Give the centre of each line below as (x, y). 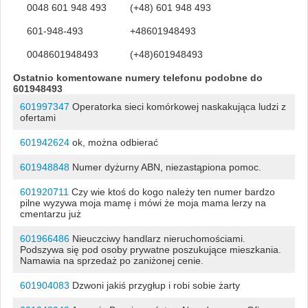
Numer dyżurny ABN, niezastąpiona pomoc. (165, 167)
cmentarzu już (50, 213)
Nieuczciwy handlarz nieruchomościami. (157, 238)
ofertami (37, 117)
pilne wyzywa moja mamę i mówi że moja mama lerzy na (143, 202)
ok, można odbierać (113, 142)
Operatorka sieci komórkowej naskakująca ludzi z (177, 106)
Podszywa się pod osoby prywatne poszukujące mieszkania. (150, 249)
